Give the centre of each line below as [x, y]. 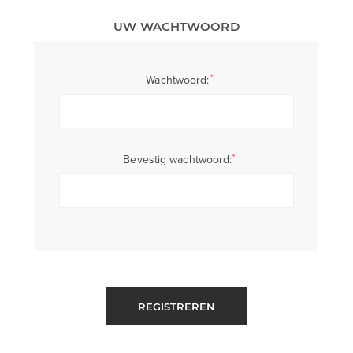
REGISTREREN [176, 306]
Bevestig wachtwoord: [178, 160]
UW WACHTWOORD [176, 27]
